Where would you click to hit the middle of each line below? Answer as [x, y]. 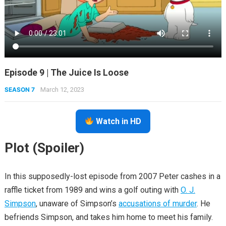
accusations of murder [157, 203]
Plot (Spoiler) [44, 148]
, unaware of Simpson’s [77, 203]
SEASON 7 [19, 89]
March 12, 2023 [62, 89]
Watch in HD [118, 121]
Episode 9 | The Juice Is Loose [66, 72]
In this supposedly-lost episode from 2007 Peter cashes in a [112, 176]
